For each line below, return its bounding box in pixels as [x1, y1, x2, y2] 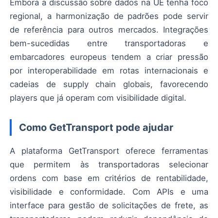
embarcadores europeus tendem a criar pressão [10, 52, 208, 62]
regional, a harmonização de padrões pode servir [10, 11, 208, 21]
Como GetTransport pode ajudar [19, 121, 173, 133]
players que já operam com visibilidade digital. [10, 92, 186, 103]
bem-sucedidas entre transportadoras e [10, 38, 208, 48]
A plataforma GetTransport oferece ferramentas [10, 145, 208, 156]
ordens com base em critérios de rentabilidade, [10, 173, 208, 183]
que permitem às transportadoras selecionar [10, 159, 208, 169]
